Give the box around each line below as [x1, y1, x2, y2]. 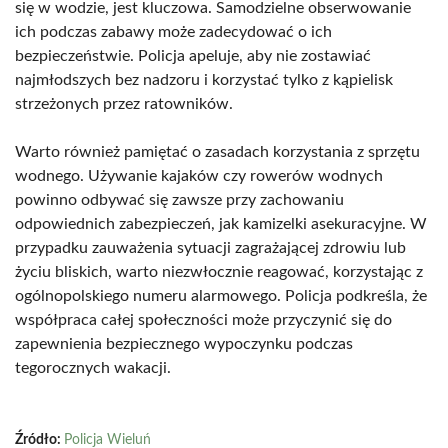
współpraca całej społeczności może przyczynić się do [15, 312, 392, 328]
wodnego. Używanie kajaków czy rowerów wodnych [15, 168, 383, 184]
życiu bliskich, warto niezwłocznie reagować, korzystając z [15, 264, 423, 280]
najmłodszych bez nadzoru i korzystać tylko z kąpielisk [15, 72, 393, 88]
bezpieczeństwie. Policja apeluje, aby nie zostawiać [15, 48, 371, 64]
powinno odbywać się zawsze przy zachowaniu [15, 192, 344, 208]
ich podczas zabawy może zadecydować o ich [15, 24, 332, 40]
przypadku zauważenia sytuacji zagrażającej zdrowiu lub [15, 240, 406, 256]
